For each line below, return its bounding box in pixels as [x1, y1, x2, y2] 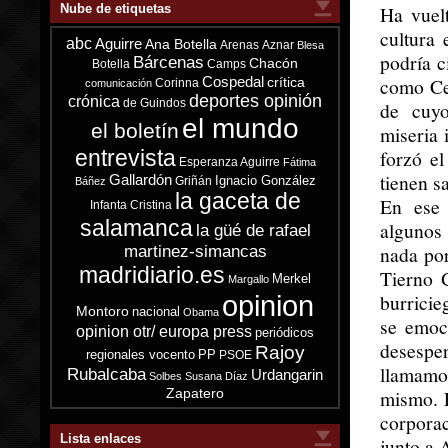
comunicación [85, 77, 152, 89]
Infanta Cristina [89, 198, 172, 211]
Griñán [174, 174, 212, 187]
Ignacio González [214, 173, 316, 188]
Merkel [272, 271, 311, 286]
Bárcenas [133, 53, 204, 72]
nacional [132, 304, 180, 319]
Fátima [282, 156, 316, 168]
